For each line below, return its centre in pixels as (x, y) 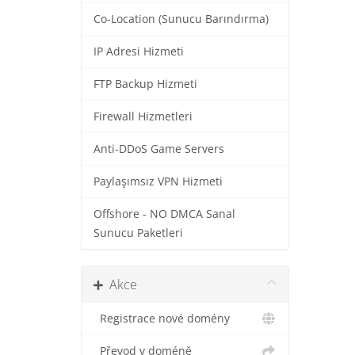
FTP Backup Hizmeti (145, 84)
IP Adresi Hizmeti (139, 52)
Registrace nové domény (162, 319)
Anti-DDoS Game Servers (159, 149)
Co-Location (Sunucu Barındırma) (181, 19)
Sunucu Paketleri (138, 233)
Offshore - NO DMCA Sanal (164, 214)
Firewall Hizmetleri (143, 116)
